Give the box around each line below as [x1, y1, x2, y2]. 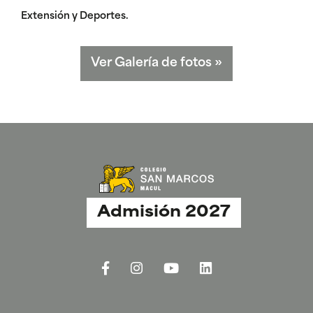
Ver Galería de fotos [91, 57, 214, 70]
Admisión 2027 [96, 205, 231, 221]
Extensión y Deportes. [21, 11, 129, 22]
